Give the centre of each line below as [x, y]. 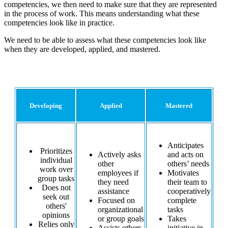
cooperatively [189, 191]
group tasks [56, 179]
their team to [187, 182]
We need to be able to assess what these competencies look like [105, 40]
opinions [56, 215]
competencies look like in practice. [59, 22]
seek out [56, 197]
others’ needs [188, 164]
